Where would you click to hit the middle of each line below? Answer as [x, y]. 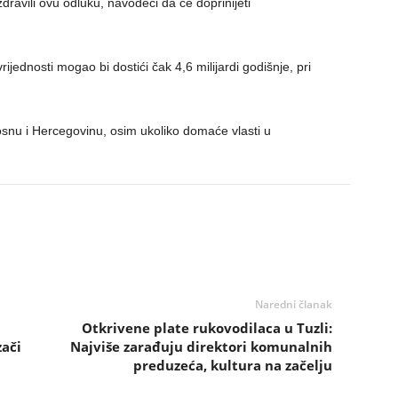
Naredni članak [293, 304]
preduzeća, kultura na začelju [232, 365]
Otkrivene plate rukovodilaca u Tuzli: [207, 328]
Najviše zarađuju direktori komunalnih [201, 346]
